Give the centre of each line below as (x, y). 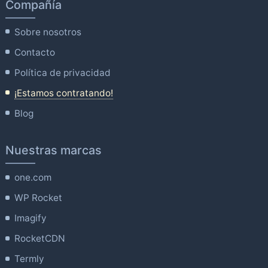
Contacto (35, 52)
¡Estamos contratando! (64, 93)
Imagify (31, 218)
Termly (30, 259)
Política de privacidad (63, 72)
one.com (33, 178)
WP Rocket (39, 198)
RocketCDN (40, 239)
